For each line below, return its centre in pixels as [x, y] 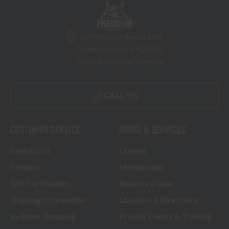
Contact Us [30, 151]
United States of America [121, 61]
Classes [133, 151]
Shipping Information [48, 200]
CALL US [121, 96]
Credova [26, 167]
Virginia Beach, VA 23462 [121, 49]
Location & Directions [158, 200]
